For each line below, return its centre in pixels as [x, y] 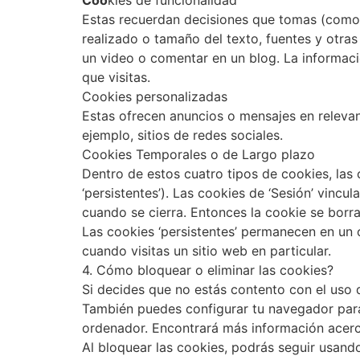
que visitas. [116, 77]
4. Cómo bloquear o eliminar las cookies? [208, 270]
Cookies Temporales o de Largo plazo [198, 154]
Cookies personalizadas [155, 96]
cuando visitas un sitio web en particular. [207, 251]
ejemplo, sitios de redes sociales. [182, 135]
